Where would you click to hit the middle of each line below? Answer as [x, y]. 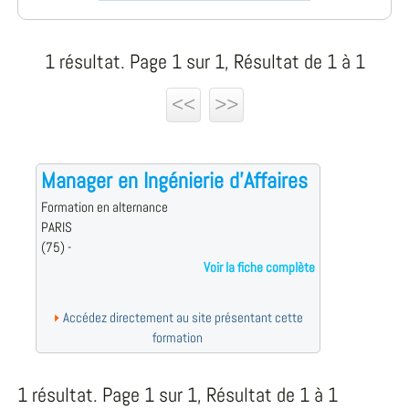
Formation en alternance [104, 208]
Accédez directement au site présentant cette [181, 318]
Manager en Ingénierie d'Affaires [174, 181]
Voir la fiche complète [259, 268]
